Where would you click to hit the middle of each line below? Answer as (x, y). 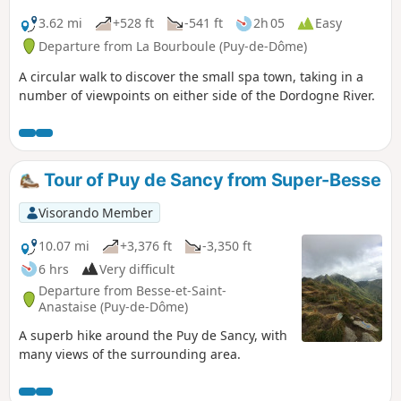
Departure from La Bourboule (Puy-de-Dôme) (173, 46)
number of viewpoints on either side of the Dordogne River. (197, 95)
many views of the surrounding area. (130, 354)
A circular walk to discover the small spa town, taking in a (191, 76)
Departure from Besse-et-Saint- (132, 291)
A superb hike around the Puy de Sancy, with (153, 336)
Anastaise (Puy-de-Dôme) (113, 307)
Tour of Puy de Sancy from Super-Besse (210, 179)
